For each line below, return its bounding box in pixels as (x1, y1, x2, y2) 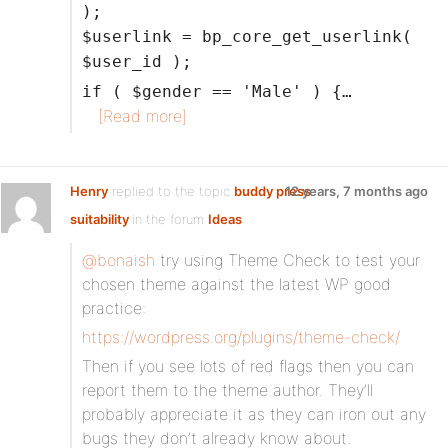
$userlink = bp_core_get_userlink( (82, 27, 412, 46)
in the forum (132, 211, 208, 227)
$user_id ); (82, 52, 192, 71)
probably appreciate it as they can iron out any (82, 404, 426, 424)
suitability (70, 211, 132, 227)
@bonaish (82, 250, 155, 270)
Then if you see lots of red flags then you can (82, 356, 414, 376)
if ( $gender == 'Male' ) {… (82, 82, 352, 101)
